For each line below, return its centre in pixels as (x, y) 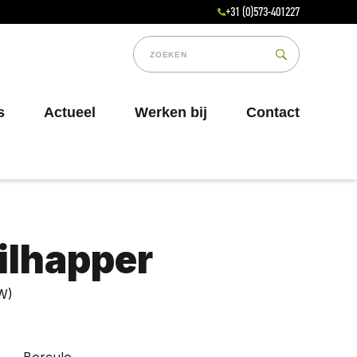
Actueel (70, 112)
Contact (273, 112)
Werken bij (171, 112)
